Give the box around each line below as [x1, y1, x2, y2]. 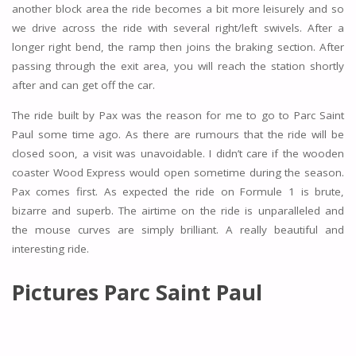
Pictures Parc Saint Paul [11, 277, 262, 307]
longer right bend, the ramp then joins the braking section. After [11, 40, 345, 54]
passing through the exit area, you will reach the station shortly [11, 59, 345, 73]
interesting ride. [11, 241, 89, 256]
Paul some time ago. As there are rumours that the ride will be [11, 126, 345, 141]
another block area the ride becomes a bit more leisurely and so [11, 2, 345, 16]
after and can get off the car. [11, 78, 155, 92]
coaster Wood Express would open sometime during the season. [11, 164, 345, 180]
